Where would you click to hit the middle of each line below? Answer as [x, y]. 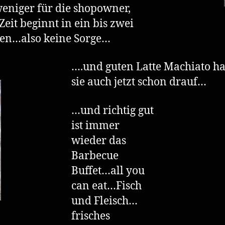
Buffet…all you [108, 171]
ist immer [95, 126]
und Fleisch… [104, 201]
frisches [91, 216]
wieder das [99, 141]
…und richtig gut [113, 110]
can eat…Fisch [106, 186]
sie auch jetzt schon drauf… [139, 82]
